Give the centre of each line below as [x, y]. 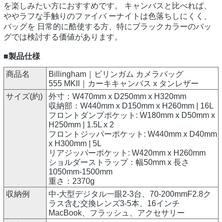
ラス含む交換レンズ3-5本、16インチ [114, 204]
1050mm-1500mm [81, 172]
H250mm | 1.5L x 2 [81, 125]
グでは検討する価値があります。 [63, 37]
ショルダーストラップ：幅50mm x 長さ [119, 163]
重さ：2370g [72, 181]
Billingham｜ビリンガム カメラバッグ [116, 74]
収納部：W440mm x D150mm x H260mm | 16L [131, 106]
